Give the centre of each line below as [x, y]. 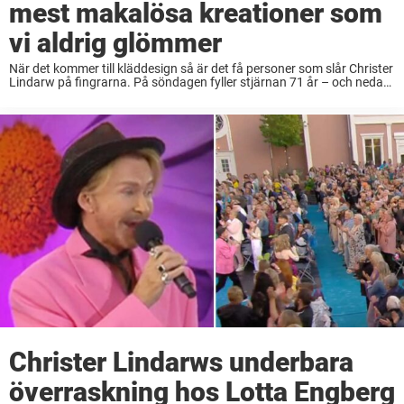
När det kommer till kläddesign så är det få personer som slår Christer [201, 69]
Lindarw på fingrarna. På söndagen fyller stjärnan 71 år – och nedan [200, 83]
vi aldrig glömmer [115, 43]
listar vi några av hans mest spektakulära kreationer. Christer [178, 96]
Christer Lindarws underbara [181, 363]
